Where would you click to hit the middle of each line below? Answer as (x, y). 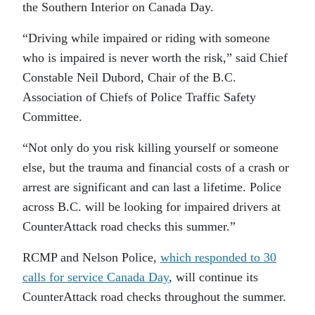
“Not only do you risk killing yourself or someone (150, 148)
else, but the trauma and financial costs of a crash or (156, 167)
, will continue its (213, 277)
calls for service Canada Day (96, 277)
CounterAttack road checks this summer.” (129, 226)
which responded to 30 (218, 257)
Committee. (52, 117)
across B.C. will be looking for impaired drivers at (152, 207)
